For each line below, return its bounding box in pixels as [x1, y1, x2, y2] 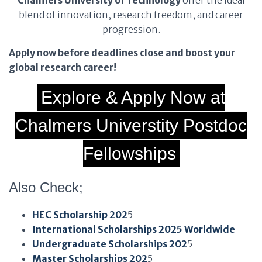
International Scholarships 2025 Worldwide [32, 223, 235, 235]
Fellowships [82, 144, 176, 163]
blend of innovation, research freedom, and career [19, 9, 243, 20]
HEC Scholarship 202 [32, 209, 127, 220]
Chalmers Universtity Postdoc [15, 116, 247, 135]
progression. [102, 23, 160, 35]
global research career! [9, 61, 116, 73]
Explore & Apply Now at [40, 88, 225, 107]
